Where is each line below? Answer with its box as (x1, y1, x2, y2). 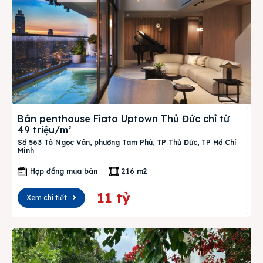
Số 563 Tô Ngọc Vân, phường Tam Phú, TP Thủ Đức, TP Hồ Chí (18, 138, 236, 147)
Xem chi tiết (26, 193, 67, 202)
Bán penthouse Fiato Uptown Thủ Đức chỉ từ (18, 113, 230, 124)
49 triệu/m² (18, 124, 72, 136)
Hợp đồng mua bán (30, 167, 97, 176)
